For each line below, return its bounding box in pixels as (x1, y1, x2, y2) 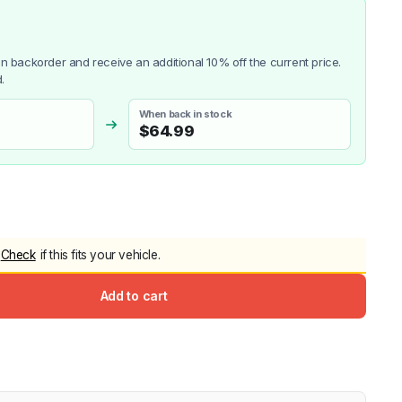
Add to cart (100, 288, 168, 303)
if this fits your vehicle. (39, 247, 161, 262)
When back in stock (138, 108, 232, 120)
